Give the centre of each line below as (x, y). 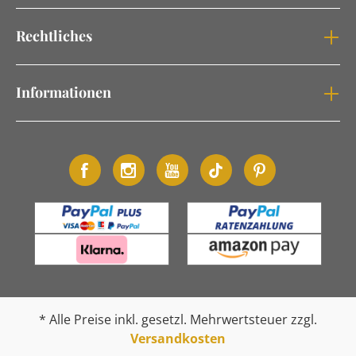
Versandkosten (178, 339)
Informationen (64, 92)
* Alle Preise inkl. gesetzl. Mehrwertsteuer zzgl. (178, 319)
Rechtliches (54, 35)
